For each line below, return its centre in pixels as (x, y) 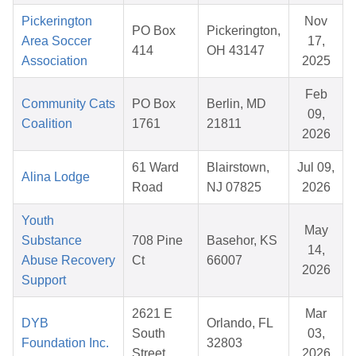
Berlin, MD (236, 104)
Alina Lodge (56, 177)
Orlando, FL (240, 323)
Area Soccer (56, 41)
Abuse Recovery (68, 261)
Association (54, 61)
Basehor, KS (242, 241)
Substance (52, 241)
